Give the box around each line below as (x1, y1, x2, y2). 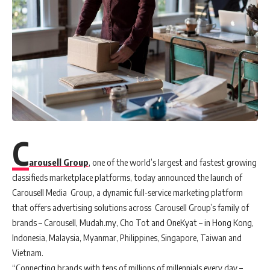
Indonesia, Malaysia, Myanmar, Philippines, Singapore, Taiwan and (12, 232, 242, 243)
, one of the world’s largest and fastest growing (89, 157, 257, 168)
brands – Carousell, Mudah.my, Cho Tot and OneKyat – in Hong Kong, (12, 217, 254, 228)
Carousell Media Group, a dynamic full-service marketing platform (12, 187, 243, 198)
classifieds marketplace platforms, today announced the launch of (12, 172, 242, 183)
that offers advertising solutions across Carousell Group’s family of (12, 202, 249, 213)
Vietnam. (12, 247, 45, 258)
